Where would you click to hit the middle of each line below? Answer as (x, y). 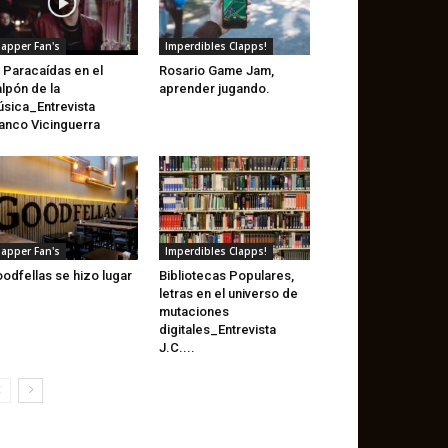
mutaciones (193, 312)
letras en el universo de (228, 294)
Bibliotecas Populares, (226, 276)
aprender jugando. (214, 89)
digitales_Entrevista (217, 330)
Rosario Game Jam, (216, 71)
